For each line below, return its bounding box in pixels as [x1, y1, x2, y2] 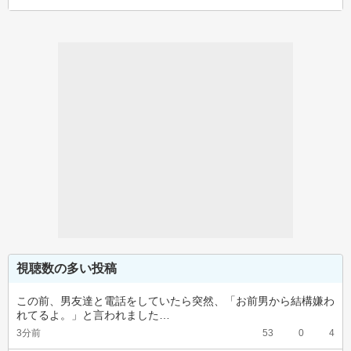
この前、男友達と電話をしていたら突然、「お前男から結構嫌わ [16, 295, 335, 307]
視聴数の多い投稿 [16, 262, 117, 275]
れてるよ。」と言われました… [16, 309, 170, 321]
